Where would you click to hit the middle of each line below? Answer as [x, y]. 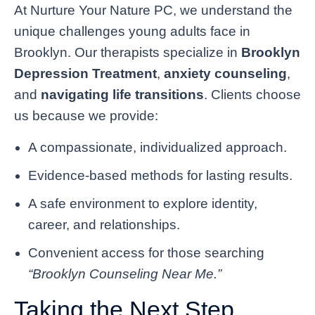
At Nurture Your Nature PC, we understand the [153, 10]
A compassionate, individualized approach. [157, 147]
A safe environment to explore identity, [143, 203]
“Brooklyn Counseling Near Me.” [125, 274]
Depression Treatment [85, 73]
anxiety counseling [225, 73]
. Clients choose [252, 94]
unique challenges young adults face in [132, 31]
